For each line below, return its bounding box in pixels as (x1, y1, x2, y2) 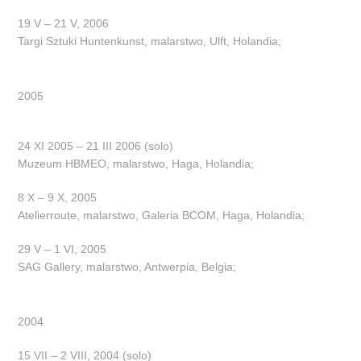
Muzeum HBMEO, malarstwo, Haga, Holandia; (18, 156, 255, 170)
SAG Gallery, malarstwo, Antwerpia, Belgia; (18, 259, 237, 273)
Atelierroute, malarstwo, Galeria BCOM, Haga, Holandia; (18, 208, 305, 222)
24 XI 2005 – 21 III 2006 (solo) (18, 139, 174, 152)
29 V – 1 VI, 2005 (18, 242, 107, 255)
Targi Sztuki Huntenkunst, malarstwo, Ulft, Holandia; (18, 34, 282, 48)
